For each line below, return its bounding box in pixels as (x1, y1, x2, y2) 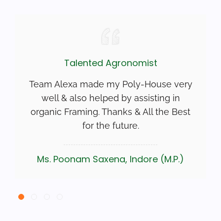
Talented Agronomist (64, 57, 157, 70)
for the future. (82, 120, 139, 131)
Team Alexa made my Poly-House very (29, 79, 192, 90)
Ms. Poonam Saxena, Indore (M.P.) (37, 153, 184, 166)
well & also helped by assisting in (41, 93, 180, 104)
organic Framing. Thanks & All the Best (31, 107, 190, 117)
